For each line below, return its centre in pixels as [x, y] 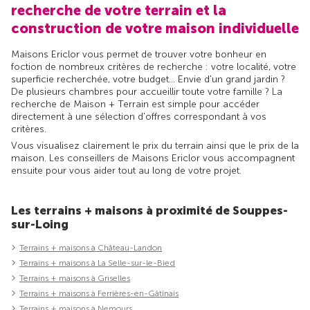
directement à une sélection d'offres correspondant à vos [139, 117]
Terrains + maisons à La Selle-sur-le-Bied [97, 263]
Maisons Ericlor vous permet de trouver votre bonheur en [139, 55]
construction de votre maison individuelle [155, 29]
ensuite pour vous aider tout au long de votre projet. [126, 171]
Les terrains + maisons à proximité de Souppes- [149, 211]
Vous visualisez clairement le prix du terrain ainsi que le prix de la [155, 146]
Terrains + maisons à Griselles [75, 279]
